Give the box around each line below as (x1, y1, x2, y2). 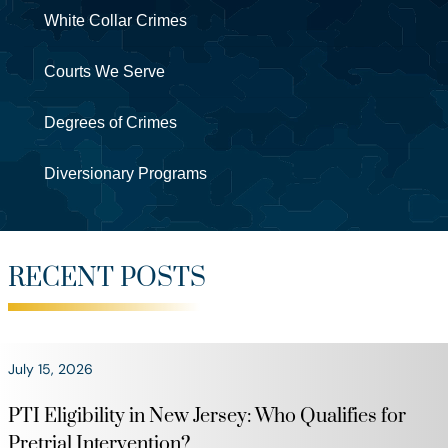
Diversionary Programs (44, 165, 207, 183)
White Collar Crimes (44, 12, 187, 30)
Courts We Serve (44, 63, 165, 81)
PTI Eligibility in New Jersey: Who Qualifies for (8, 404, 406, 430)
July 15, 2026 (8, 360, 93, 379)
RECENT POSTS (8, 262, 206, 296)
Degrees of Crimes (44, 114, 177, 132)
